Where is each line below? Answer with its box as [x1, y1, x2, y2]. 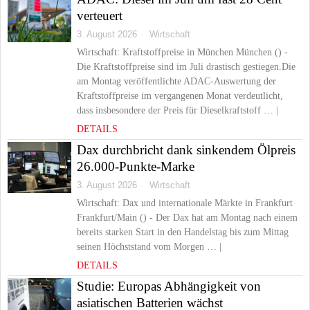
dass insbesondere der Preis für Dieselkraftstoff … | [77, 105, 278, 116]
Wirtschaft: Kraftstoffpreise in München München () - [77, 47, 288, 57]
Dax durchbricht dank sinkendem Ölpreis [77, 143, 295, 157]
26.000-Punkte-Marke [77, 159, 194, 174]
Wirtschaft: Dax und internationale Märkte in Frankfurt [77, 198, 293, 208]
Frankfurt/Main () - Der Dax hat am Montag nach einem [77, 212, 298, 223]
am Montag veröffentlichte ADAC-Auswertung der [77, 76, 276, 86]
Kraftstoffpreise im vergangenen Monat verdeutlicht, [77, 91, 283, 101]
